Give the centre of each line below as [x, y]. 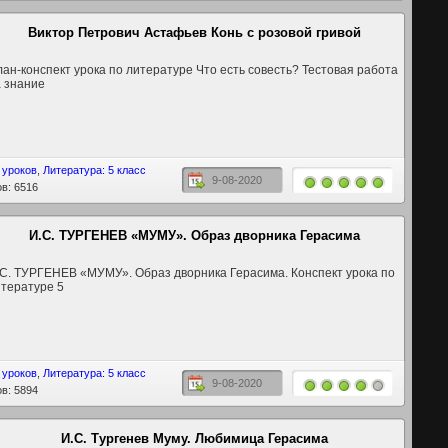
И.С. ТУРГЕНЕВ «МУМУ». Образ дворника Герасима [194, 235]
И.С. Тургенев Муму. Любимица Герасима [194, 438]
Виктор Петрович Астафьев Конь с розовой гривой [194, 32]
